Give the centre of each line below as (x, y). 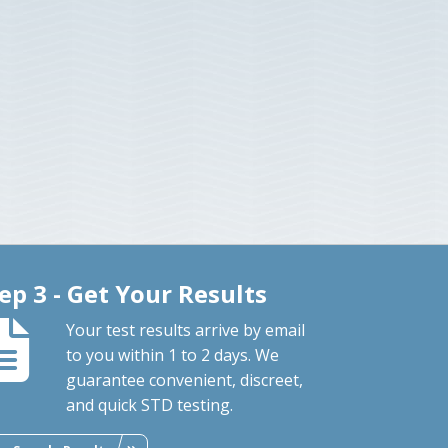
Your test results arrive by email (186, 329)
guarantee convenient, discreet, (185, 379)
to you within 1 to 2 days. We (173, 354)
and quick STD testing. (150, 404)
